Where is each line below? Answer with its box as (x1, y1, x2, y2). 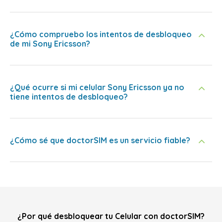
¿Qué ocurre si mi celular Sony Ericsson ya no (10, 82, 184, 92)
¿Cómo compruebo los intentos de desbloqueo (10, 29, 192, 39)
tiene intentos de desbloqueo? (10, 92, 128, 102)
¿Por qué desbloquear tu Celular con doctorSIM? (17, 211, 205, 221)
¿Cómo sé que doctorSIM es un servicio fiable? (10, 135, 190, 145)
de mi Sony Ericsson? (10, 39, 90, 49)
